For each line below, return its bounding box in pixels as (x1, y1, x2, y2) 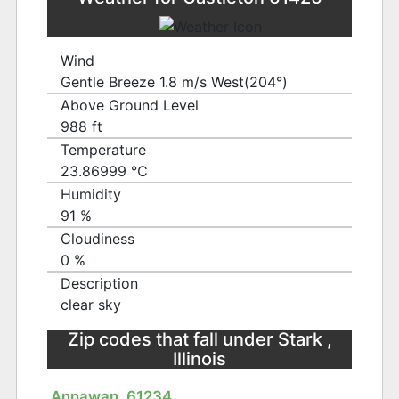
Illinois (173, 348, 226, 370)
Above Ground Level (61, 96, 199, 115)
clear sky (61, 296, 122, 314)
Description (61, 274, 139, 293)
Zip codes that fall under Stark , (67, 329, 332, 351)
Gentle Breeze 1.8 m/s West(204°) (61, 73, 289, 92)
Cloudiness (61, 230, 135, 248)
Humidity (61, 185, 122, 204)
